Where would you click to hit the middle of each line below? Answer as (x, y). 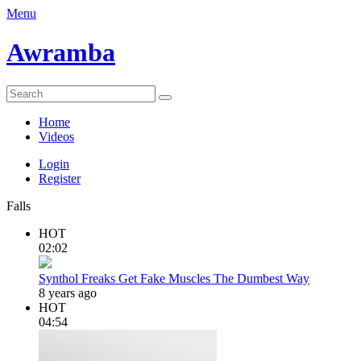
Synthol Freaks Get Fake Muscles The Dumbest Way (174, 278)
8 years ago (68, 293)
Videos (56, 136)
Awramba (61, 53)
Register (60, 178)
